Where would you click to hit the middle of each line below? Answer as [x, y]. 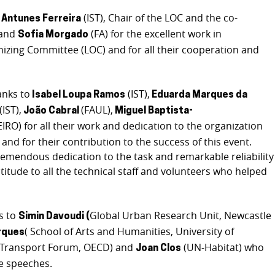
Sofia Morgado [53, 35]
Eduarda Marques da [199, 95]
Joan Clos [159, 248]
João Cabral [52, 111]
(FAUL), [97, 110]
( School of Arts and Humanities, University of [130, 231]
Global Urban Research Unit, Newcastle [181, 215]
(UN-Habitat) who [223, 247]
